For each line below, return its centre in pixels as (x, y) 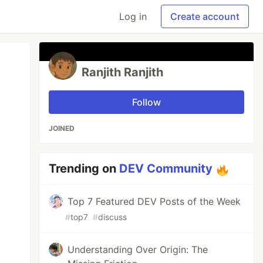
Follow (147, 102)
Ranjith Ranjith (123, 72)
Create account (205, 16)
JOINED (62, 128)
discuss (113, 217)
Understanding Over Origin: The (138, 249)
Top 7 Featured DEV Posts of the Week (154, 201)
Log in (133, 16)
